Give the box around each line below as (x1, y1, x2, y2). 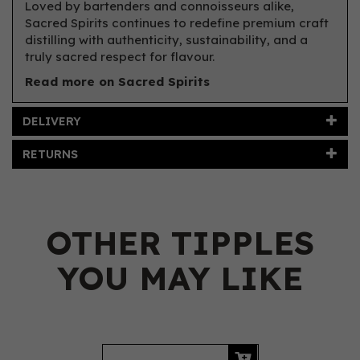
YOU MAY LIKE (57, 258, 303, 298)
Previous (86, 333, 147, 352)
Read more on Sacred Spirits (25, 74, 210, 89)
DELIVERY (22, 114, 81, 129)
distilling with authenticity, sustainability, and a (25, 32, 308, 47)
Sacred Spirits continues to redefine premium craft (25, 15, 329, 31)
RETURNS (22, 147, 78, 162)
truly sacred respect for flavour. (25, 49, 215, 64)
